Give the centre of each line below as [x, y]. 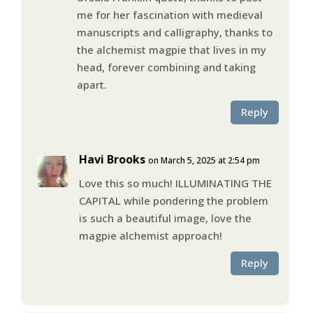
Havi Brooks [112, 159]
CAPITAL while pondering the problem [173, 200]
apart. [92, 84]
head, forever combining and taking [166, 67]
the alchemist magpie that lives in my [171, 49]
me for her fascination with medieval [169, 14]
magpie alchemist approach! [150, 235]
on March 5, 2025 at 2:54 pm [204, 160]
